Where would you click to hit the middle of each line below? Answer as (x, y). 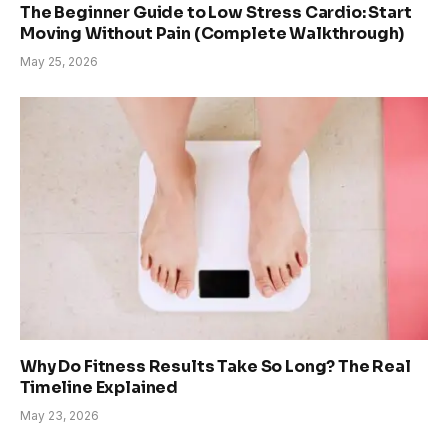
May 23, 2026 (59, 415)
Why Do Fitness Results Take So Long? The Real (215, 366)
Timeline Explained (99, 387)
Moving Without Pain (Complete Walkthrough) (212, 33)
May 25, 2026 (59, 61)
